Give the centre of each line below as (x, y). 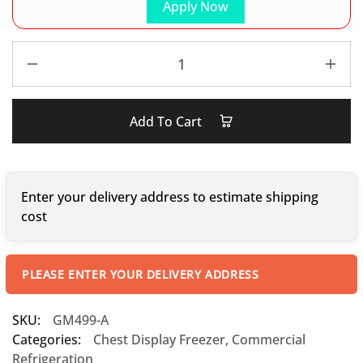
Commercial (269, 340)
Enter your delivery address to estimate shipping (170, 197)
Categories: (47, 340)
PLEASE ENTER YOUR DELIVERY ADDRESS (141, 274)
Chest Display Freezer (159, 340)
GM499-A (81, 320)
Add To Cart (167, 122)
